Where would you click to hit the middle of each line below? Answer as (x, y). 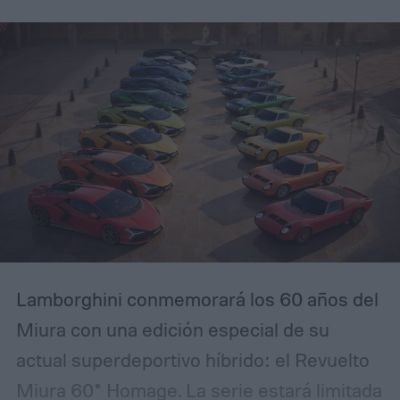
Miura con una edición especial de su (172, 329)
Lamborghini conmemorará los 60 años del (197, 299)
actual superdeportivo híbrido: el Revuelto (192, 359)
